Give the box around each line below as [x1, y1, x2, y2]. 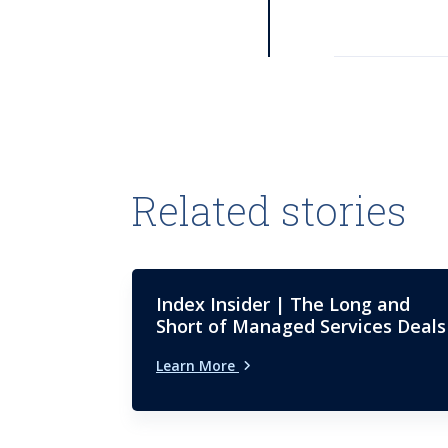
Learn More [156, 355, 239, 375]
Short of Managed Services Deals [156, 313, 446, 338]
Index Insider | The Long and [156, 291, 410, 316]
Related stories [132, 183, 407, 237]
